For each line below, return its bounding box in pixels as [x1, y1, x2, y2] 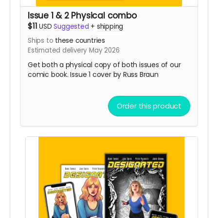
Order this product [116, 100, 182, 111]
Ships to [28, 36, 55, 45]
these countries [55, 36, 105, 45]
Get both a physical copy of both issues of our [28, 59, 181, 70]
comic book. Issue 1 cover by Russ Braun [28, 69, 161, 79]
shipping [96, 21, 124, 31]
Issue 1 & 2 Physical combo [28, 9, 137, 21]
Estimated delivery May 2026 [28, 45, 120, 55]
